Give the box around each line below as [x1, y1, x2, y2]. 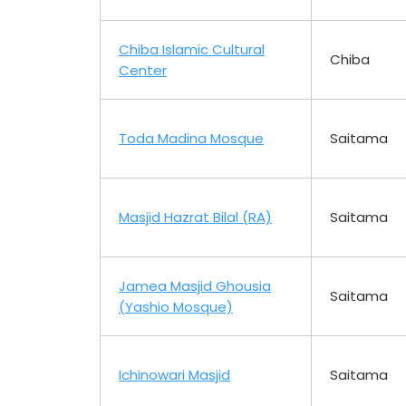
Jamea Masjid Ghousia [119, 275, 271, 295]
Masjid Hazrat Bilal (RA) [119, 207, 272, 227]
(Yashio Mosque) [119, 296, 233, 316]
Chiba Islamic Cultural [119, 39, 265, 59]
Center [119, 60, 167, 80]
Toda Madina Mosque [119, 128, 264, 148]
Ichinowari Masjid [119, 364, 230, 384]
